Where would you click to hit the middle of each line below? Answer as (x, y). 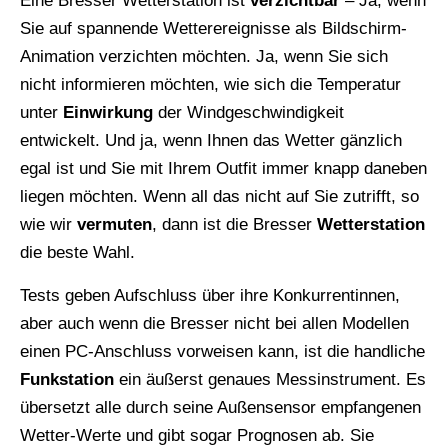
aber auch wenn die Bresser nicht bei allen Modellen (214, 324)
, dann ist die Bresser (234, 225)
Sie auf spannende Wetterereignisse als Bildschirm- (213, 29)
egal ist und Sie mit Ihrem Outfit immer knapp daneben (223, 169)
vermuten (112, 225)
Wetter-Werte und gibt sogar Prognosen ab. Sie (197, 436)
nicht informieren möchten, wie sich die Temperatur (210, 85)
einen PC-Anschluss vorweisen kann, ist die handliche (222, 352)
